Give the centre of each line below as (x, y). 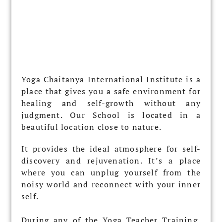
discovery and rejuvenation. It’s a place (111, 160)
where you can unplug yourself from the (111, 172)
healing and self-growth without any (111, 103)
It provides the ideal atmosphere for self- (111, 148)
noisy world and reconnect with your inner (111, 184)
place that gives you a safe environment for (111, 91)
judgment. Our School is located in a (111, 115)
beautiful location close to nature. (91, 127)
